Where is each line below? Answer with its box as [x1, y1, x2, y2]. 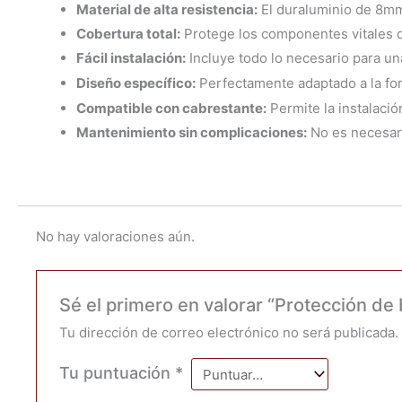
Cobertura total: [76, 24, 180, 42]
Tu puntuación [59, 363, 176, 383]
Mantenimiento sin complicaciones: [76, 123, 307, 141]
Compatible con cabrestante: [76, 99, 267, 117]
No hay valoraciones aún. [36, 228, 195, 246]
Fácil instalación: [76, 48, 186, 66]
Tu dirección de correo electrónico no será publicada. [59, 324, 399, 342]
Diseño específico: [76, 74, 196, 92]
